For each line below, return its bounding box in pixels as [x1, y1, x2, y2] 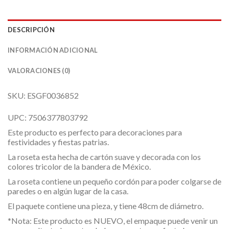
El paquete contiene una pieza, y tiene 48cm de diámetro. [8, 200, 203, 211]
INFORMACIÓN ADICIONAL [8, 45, 98, 54]
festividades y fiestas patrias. [8, 136, 109, 147]
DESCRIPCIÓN [8, 25, 55, 34]
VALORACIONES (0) [8, 66, 71, 75]
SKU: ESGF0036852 [8, 90, 79, 100]
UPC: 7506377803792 [8, 112, 88, 122]
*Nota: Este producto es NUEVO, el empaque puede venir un [8, 215, 218, 225]
